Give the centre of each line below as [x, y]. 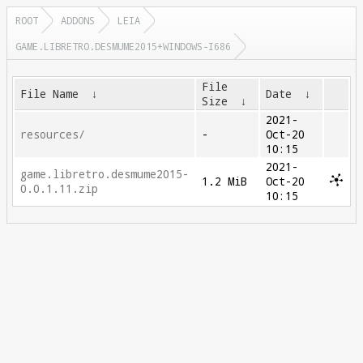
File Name [50, 94]
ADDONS [78, 20]
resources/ [53, 135]
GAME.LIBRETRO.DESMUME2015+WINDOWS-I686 [123, 46]
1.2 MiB [225, 181]
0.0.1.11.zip [60, 189]
